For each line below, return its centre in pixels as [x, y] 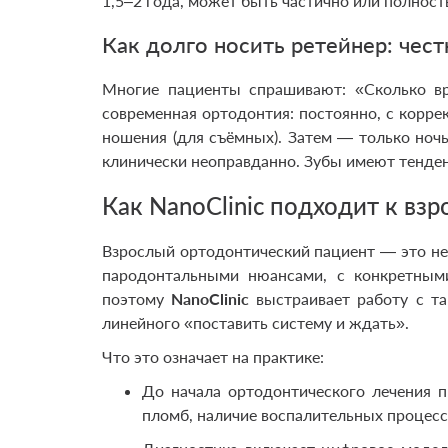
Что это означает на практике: [213, 356]
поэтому [137, 298]
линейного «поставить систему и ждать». [255, 322]
